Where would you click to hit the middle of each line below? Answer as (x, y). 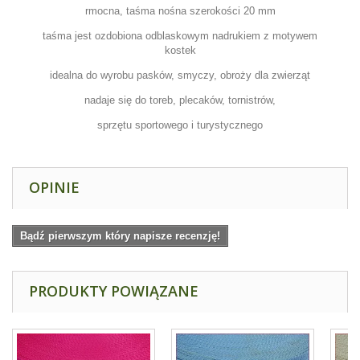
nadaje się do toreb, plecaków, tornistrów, (180, 100)
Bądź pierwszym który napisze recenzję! (120, 236)
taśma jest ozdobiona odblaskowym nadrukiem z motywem (180, 36)
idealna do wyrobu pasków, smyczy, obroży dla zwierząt (180, 76)
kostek (180, 51)
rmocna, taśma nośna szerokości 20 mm (180, 11)
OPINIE (54, 188)
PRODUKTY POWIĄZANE (114, 291)
